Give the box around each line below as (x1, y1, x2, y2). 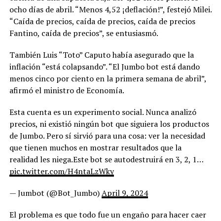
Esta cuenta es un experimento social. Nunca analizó (9, 107, 196, 118)
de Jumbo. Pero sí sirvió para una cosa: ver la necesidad (9, 130, 205, 142)
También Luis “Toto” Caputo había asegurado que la (9, 49, 194, 61)
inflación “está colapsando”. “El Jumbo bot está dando (9, 61, 200, 73)
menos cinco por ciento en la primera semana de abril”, (9, 73, 206, 84)
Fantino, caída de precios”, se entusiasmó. (9, 28, 158, 39)
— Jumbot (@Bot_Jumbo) (9, 187, 102, 199)
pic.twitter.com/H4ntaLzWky (9, 166, 114, 177)
